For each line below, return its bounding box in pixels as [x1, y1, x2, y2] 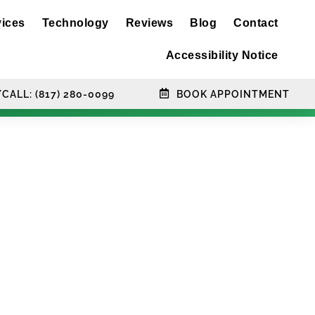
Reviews [125, 17, 174, 29]
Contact [233, 17, 278, 29]
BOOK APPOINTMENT [176, 88, 290, 100]
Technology [41, 17, 109, 29]
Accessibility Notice [165, 49, 278, 61]
